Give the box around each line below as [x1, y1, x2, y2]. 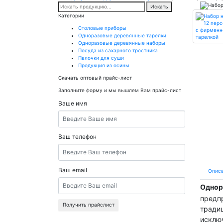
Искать [150, 3, 168, 9]
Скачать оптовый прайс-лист [58, 74, 132, 81]
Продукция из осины [78, 62, 129, 68]
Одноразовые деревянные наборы [78, 39, 165, 46]
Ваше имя [58, 99, 87, 107]
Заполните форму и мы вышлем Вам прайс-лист [58, 87, 181, 93]
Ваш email [58, 166, 87, 174]
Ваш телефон [58, 132, 97, 140]
